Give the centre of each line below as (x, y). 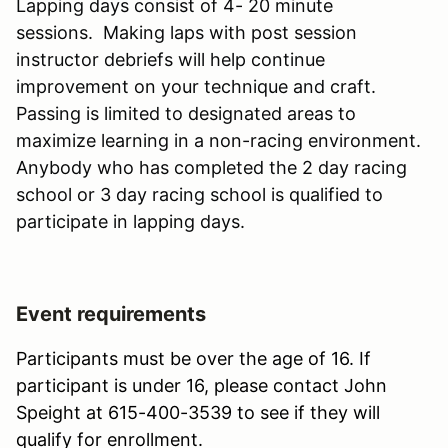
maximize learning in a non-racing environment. (218, 140)
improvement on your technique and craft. (196, 86)
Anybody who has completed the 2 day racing (211, 167)
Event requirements (111, 313)
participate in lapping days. (130, 221)
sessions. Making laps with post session (186, 32)
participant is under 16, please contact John (201, 385)
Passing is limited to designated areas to (186, 113)
